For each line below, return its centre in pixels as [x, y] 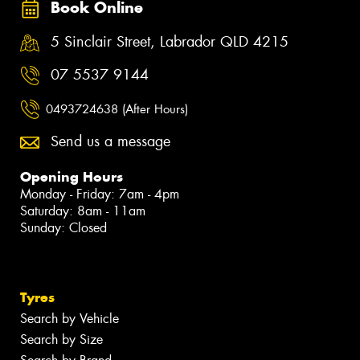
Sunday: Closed [63, 228]
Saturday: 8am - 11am [83, 211]
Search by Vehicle [70, 319]
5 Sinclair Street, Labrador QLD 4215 [170, 41]
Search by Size [61, 340]
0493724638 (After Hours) [117, 109]
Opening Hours [72, 177]
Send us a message [110, 142]
